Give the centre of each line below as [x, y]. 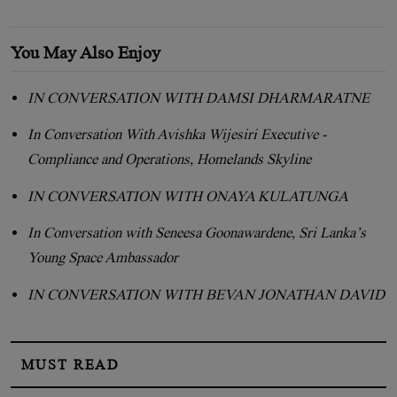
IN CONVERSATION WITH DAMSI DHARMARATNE [199, 97]
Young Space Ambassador [103, 258]
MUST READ [71, 364]
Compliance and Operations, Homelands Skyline [170, 160]
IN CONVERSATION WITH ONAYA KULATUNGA [188, 196]
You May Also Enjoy [86, 52]
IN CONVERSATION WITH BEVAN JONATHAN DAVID [206, 295]
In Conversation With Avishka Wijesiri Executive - [178, 135]
